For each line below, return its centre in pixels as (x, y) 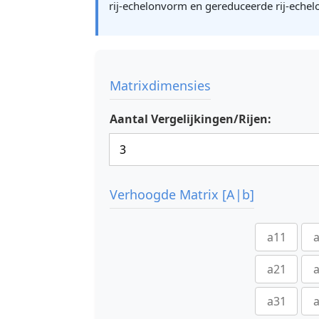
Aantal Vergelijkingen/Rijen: (190, 119)
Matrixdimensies (160, 85)
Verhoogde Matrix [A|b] (182, 194)
